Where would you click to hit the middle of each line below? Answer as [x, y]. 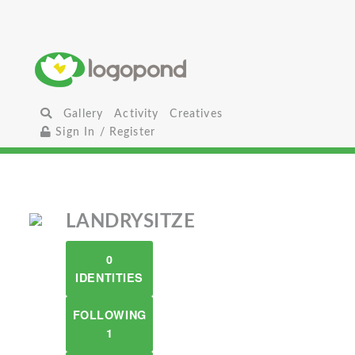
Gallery [84, 114]
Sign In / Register [104, 132]
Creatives [196, 114]
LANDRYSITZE [131, 222]
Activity [137, 114]
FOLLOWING [109, 315]
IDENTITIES [109, 277]
